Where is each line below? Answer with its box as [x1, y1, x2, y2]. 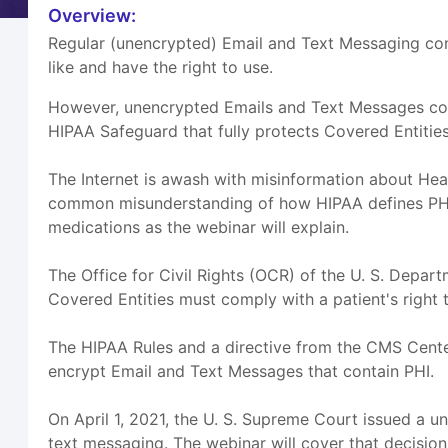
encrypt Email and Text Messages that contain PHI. [48, 361, 435, 382]
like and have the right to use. [48, 57, 274, 78]
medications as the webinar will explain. [48, 217, 350, 238]
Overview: [48, 5, 137, 27]
